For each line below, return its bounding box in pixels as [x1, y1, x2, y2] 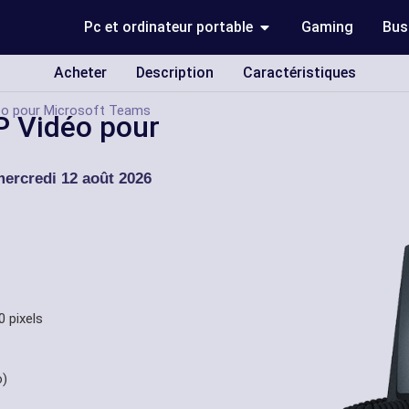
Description [135, 64, 214, 81]
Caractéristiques [242, 64, 356, 81]
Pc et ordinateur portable [84, 18, 254, 36]
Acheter [53, 64, 107, 81]
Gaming [301, 18, 354, 36]
